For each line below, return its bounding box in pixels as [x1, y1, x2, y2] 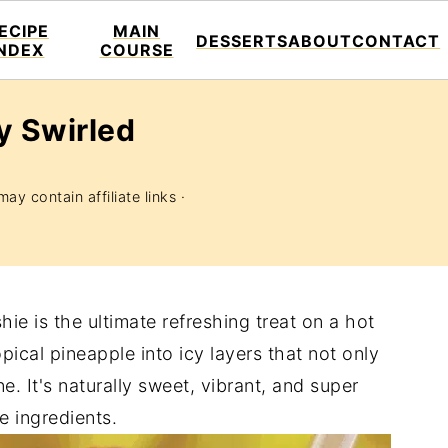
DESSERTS [196, 30, 289, 51]
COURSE [99, 40, 174, 60]
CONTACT [352, 30, 441, 51]
